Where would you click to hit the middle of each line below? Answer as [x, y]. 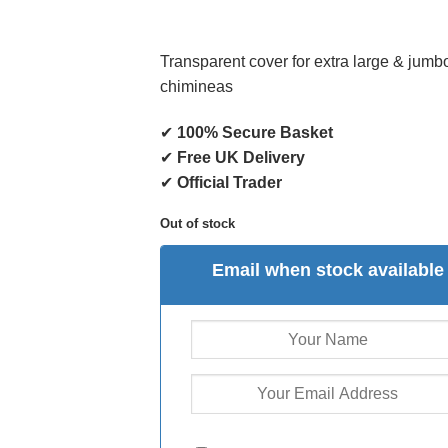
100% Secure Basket [255, 132]
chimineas [197, 86]
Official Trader [230, 182]
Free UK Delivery [241, 157]
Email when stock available [327, 269]
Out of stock [198, 224]
